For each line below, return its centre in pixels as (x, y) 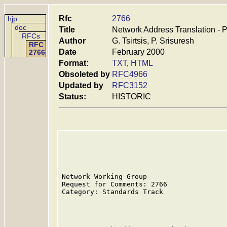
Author (72, 41)
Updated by (81, 85)
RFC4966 (130, 74)
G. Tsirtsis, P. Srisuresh (153, 41)
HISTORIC (131, 97)
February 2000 (138, 52)
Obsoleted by (84, 74)
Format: (74, 63)
